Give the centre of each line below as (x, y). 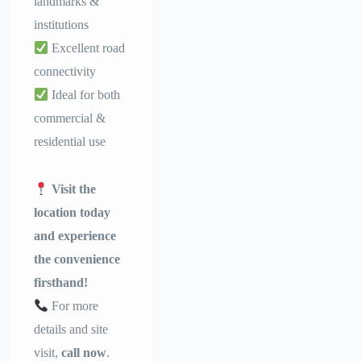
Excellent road (87, 48)
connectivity (65, 72)
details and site (71, 330)
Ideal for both (85, 95)
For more (74, 306)
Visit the (74, 189)
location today (73, 213)
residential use (70, 142)
